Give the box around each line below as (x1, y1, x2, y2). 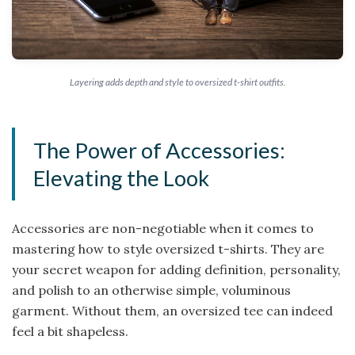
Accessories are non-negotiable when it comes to (12, 219, 314, 236)
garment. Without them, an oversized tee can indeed (12, 302, 333, 319)
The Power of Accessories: (33, 136, 286, 163)
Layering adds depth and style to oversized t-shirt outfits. (69, 76, 286, 89)
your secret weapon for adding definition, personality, (12, 261, 341, 277)
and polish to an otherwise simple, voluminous (12, 281, 291, 298)
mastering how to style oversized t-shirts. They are (12, 240, 324, 257)
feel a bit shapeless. (12, 323, 128, 339)
